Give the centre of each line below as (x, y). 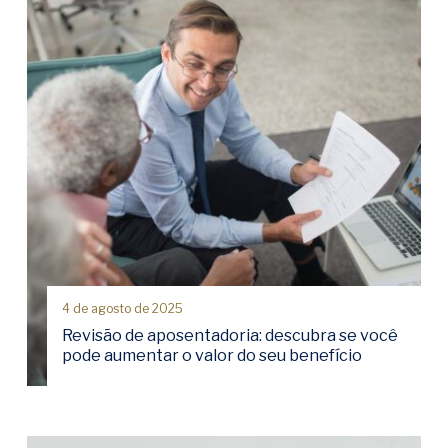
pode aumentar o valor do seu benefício (212, 355)
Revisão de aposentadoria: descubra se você (230, 335)
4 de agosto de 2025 (122, 308)
